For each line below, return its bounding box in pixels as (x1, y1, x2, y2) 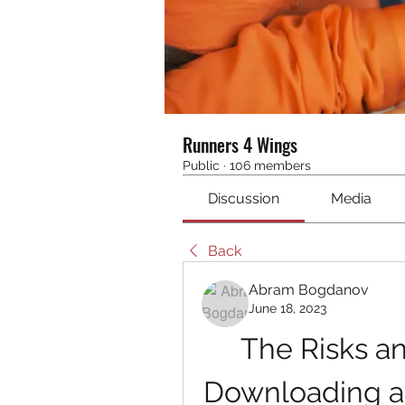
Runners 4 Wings (183, 131, 297, 158)
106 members (230, 158, 311, 173)
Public (183, 158, 220, 173)
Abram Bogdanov (249, 281, 369, 298)
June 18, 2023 (249, 301, 326, 316)
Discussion (208, 190, 280, 207)
